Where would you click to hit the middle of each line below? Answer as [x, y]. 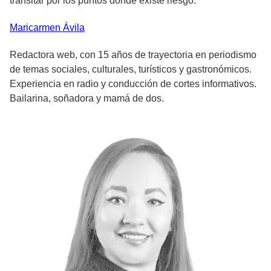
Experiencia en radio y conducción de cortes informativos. [133, 84]
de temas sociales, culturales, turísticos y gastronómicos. [131, 70]
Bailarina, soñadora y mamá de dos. [87, 99]
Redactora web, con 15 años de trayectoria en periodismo [133, 55]
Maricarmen [35, 28]
